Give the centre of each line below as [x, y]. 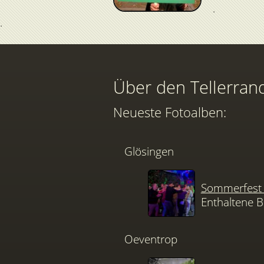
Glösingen [149, 151]
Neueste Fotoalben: [170, 113]
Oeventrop [151, 239]
